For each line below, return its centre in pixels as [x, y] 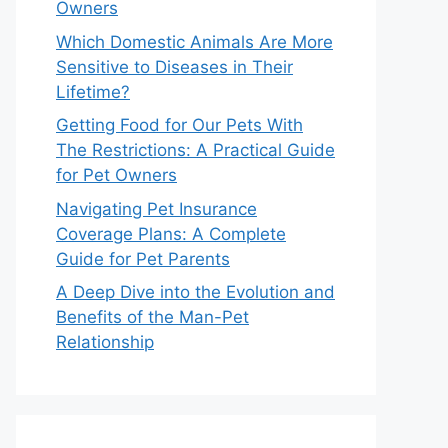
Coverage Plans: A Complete [171, 233]
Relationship [105, 342]
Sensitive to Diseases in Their [174, 66]
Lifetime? [93, 91]
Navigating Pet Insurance [156, 208]
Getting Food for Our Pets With [179, 125]
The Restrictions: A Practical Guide [195, 150]
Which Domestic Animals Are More [194, 41]
